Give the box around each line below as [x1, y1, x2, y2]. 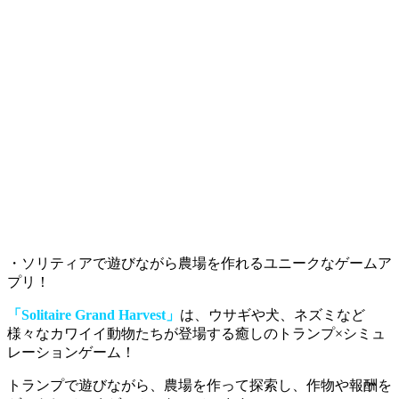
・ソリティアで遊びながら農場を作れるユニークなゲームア [7, 255, 392, 271]
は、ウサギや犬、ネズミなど [180, 306, 365, 322]
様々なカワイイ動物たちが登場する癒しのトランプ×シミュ [7, 325, 386, 341]
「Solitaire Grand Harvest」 [7, 306, 180, 322]
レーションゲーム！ [7, 344, 135, 360]
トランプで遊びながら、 [7, 377, 164, 393]
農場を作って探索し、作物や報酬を [164, 377, 392, 393]
